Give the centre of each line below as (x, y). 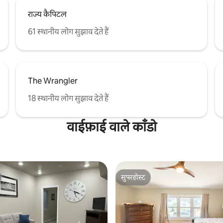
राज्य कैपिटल (47, 14)
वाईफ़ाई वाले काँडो (111, 127)
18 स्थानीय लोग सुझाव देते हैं (68, 98)
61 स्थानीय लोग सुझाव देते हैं (68, 31)
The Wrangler (53, 81)
